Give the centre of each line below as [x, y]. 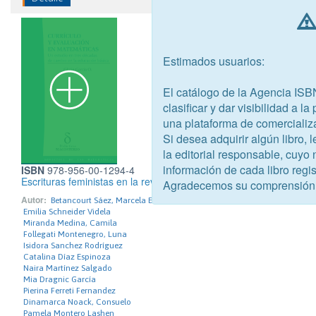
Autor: [34, 200]
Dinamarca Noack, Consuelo [77, 302]
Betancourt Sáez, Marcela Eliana [111, 200]
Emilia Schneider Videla [67, 212]
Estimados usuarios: [214, 61]
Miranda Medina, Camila [70, 223]
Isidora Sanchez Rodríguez [73, 245]
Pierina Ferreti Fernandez [69, 291]
